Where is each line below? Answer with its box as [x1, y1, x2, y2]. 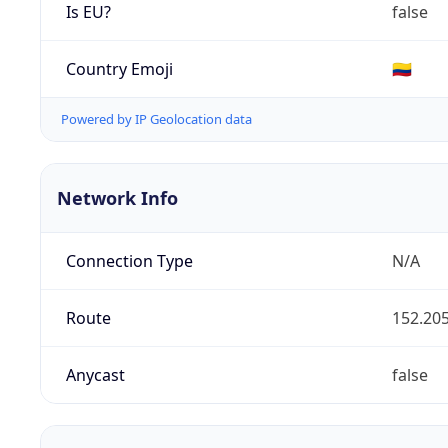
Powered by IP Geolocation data [61, 110, 252, 129]
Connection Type [65, 250, 193, 273]
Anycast [65, 364, 125, 387]
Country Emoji [65, 57, 173, 80]
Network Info [57, 186, 178, 211]
